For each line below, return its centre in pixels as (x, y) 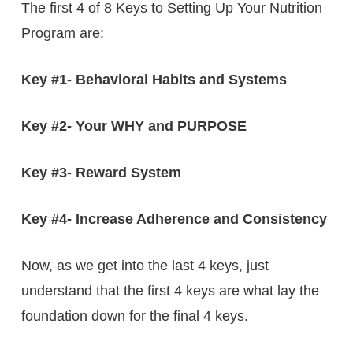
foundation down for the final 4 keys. (134, 316)
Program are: (62, 33)
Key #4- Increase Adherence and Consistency (174, 219)
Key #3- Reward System (101, 172)
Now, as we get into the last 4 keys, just (145, 265)
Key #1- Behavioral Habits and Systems (154, 79)
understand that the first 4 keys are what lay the (170, 290)
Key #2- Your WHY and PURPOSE (134, 126)
